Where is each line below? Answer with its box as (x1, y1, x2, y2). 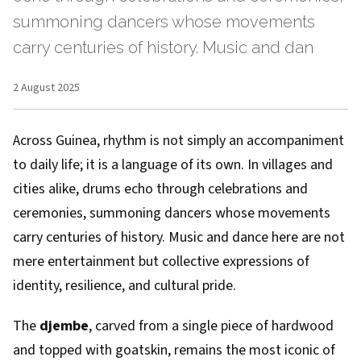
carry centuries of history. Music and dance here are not (13, 227, 345, 247)
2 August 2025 (13, 80, 80, 96)
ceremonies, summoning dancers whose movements (13, 203, 330, 223)
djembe (39, 316, 89, 336)
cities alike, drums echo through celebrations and (13, 179, 308, 199)
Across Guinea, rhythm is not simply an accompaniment (13, 131, 344, 151)
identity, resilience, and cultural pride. (13, 276, 236, 296)
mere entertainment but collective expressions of (13, 251, 309, 272)
